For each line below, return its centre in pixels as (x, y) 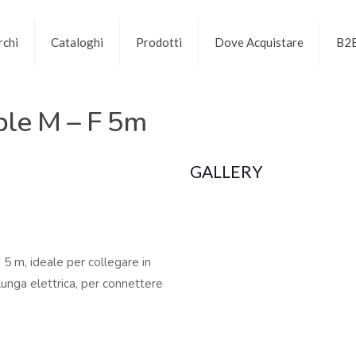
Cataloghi (77, 42)
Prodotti (159, 42)
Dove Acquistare (259, 42)
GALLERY (226, 171)
